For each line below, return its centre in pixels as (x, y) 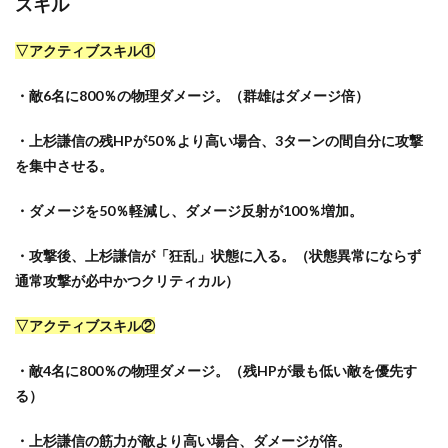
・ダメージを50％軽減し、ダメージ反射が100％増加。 (189, 210)
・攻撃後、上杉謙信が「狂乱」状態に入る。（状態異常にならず (218, 255)
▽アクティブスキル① (85, 50)
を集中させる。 (64, 165)
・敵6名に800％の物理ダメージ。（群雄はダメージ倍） (192, 95)
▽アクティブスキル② (85, 325)
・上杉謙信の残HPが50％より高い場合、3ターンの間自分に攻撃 (219, 140)
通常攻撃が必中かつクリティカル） (127, 280)
